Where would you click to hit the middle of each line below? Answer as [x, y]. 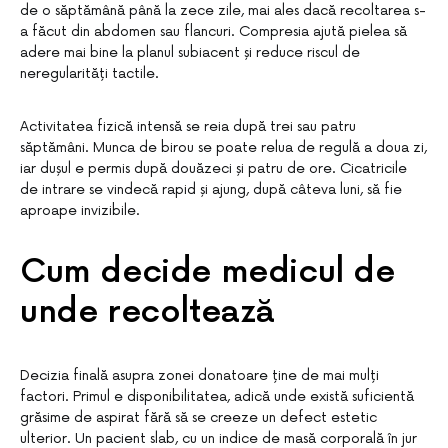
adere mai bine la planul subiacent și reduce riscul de [190, 52]
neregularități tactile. [89, 73]
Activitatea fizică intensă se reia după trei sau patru [188, 126]
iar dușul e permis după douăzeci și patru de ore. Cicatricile [213, 168]
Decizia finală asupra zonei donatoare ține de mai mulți [199, 375]
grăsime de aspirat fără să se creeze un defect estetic [198, 417]
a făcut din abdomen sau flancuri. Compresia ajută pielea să [213, 31]
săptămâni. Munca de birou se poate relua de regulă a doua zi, [223, 147]
